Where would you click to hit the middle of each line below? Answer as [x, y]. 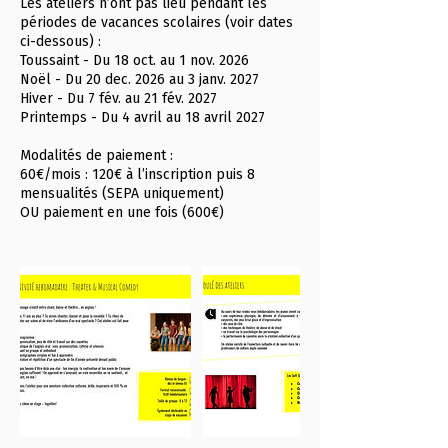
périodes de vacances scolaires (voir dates [156, 22]
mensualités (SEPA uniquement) [122, 193]
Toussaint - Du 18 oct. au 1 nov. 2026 [134, 60]
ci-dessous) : [60, 41]
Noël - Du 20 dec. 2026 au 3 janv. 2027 [139, 79]
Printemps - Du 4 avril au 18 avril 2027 [142, 117]
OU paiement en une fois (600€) [122, 212]
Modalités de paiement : [96, 155]
